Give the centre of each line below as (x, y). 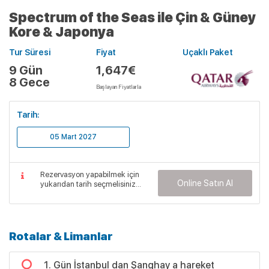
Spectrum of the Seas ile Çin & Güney (132, 17)
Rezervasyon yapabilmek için (90, 174)
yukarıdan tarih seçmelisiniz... (91, 184)
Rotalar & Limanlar (61, 236)
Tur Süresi (30, 52)
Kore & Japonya (62, 32)
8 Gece (29, 82)
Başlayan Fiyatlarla (118, 86)
